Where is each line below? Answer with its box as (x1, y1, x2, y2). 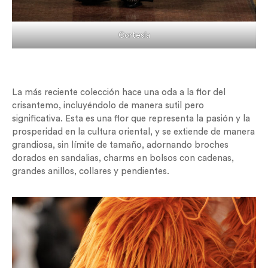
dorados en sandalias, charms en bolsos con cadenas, (12, 153, 234, 163)
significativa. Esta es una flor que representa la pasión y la (12, 114, 250, 123)
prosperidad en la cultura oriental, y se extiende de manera (12, 127, 255, 136)
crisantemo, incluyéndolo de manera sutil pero (12, 100, 204, 110)
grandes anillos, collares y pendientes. (12, 166, 169, 176)
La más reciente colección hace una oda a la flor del (12, 87, 226, 97)
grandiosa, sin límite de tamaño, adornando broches (12, 140, 229, 150)
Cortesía (118, 31, 150, 39)
